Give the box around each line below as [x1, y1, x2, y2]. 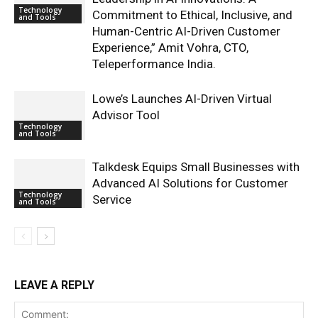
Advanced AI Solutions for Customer [92, 176, 288, 190]
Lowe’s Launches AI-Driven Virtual [92, 92, 272, 106]
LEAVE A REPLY [14, 278, 94, 292]
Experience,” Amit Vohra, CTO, [92, 40, 248, 55]
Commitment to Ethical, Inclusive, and [92, 8, 292, 22]
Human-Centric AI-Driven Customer [92, 24, 280, 38]
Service [92, 192, 131, 207]
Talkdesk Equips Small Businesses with [92, 160, 300, 174]
